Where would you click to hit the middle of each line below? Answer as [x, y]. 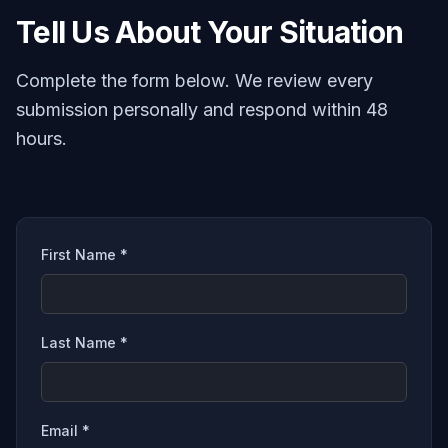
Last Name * [84, 342]
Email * [65, 430]
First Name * [84, 254]
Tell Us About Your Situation [209, 32]
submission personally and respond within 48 [202, 109]
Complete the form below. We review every [194, 80]
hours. [41, 138]
